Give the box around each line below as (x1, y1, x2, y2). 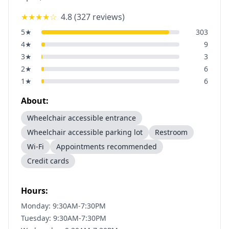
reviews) (90, 11, 125, 22)
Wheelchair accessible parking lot (27, 127, 143, 137)
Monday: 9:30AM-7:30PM (21, 201, 106, 211)
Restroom (155, 127, 188, 137)
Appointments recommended (56, 142, 157, 151)
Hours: (21, 185, 48, 196)
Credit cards (27, 156, 69, 166)
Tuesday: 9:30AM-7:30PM (21, 213, 106, 223)
